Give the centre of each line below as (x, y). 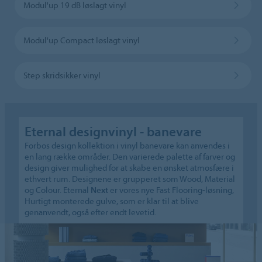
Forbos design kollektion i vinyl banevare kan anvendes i (127, 145)
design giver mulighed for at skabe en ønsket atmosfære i (130, 167)
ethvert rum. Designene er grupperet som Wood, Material (130, 178)
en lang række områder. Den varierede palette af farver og (130, 156)
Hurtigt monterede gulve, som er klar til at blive (112, 201)
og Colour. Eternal (58, 189)
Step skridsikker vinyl (62, 75)
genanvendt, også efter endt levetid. (91, 212)
